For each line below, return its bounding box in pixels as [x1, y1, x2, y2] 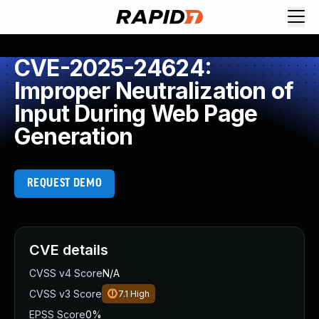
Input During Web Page [14, 100, 258, 127]
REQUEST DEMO [26, 177, 103, 189]
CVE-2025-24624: [14, 54, 211, 82]
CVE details [29, 241, 108, 258]
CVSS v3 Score [29, 288, 102, 300]
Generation [14, 122, 132, 150]
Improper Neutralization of [14, 77, 294, 105]
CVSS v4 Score [29, 267, 103, 279]
